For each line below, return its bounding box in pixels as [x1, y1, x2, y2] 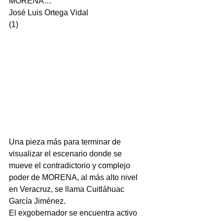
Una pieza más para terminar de [9, 137, 123, 146]
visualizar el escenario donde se [9, 149, 124, 158]
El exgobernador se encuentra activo [9, 208, 139, 217]
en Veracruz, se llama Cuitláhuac [9, 184, 126, 193]
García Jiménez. [9, 196, 66, 205]
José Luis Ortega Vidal [9, 8, 88, 17]
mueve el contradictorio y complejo [9, 161, 132, 170]
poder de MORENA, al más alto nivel [9, 173, 140, 182]
